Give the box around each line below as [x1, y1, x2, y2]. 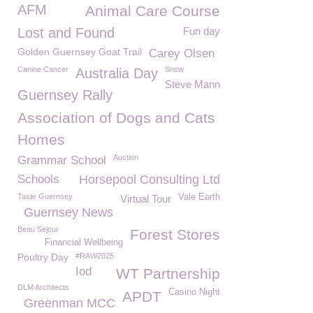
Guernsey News [24, 205, 113, 219]
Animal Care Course [85, 3, 220, 19]
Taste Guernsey [17, 192, 73, 201]
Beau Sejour [17, 225, 59, 233]
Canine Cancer [17, 65, 68, 73]
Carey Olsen [149, 47, 214, 60]
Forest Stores [130, 226, 220, 242]
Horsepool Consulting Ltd [79, 173, 220, 187]
